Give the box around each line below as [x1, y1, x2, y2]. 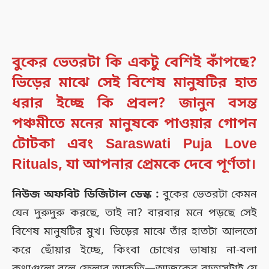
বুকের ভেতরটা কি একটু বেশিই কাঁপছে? [12, 53, 257, 72]
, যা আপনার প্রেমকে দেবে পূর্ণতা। [58, 156, 256, 174]
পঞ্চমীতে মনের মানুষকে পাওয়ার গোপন [12, 115, 257, 133]
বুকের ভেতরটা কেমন [159, 187, 258, 202]
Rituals [12, 156, 58, 174]
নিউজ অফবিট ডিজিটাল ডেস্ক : [12, 187, 159, 202]
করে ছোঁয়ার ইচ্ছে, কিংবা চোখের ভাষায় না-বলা [12, 243, 257, 258]
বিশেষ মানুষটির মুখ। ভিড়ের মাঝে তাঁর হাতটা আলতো [12, 225, 257, 240]
